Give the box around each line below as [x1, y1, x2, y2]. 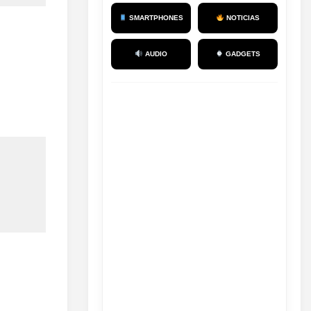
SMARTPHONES [126, 14, 183, 22]
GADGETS [223, 50, 260, 58]
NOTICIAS [224, 14, 260, 22]
